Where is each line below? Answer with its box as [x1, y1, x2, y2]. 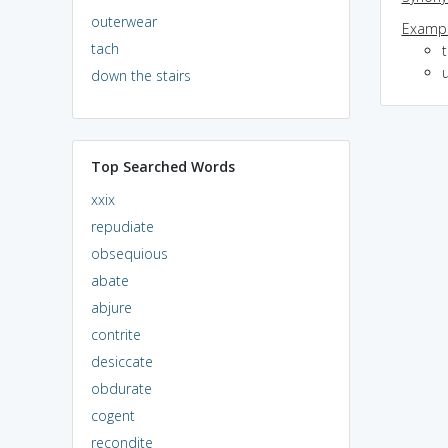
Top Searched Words [90, 156, 235, 176]
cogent [90, 405, 135, 425]
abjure [90, 297, 132, 317]
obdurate [90, 378, 152, 398]
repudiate [90, 216, 154, 236]
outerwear [90, 11, 157, 31]
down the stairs [90, 65, 191, 85]
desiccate [90, 351, 153, 371]
